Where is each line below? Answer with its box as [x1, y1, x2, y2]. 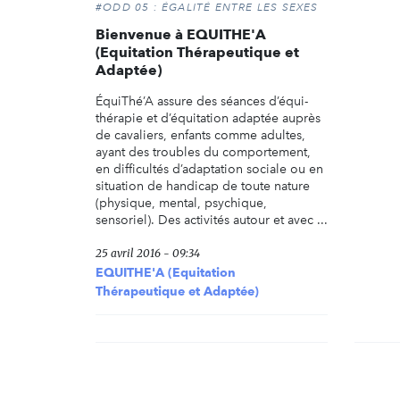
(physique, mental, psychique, [96, 196, 267, 212]
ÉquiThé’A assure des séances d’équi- [96, 94, 308, 110]
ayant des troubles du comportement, [96, 145, 311, 161]
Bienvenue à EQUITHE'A [96, 26, 266, 44]
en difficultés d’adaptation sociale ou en [96, 162, 323, 178]
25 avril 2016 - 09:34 [96, 246, 200, 261]
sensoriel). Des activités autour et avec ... [96, 212, 328, 229]
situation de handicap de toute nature [96, 179, 310, 195]
